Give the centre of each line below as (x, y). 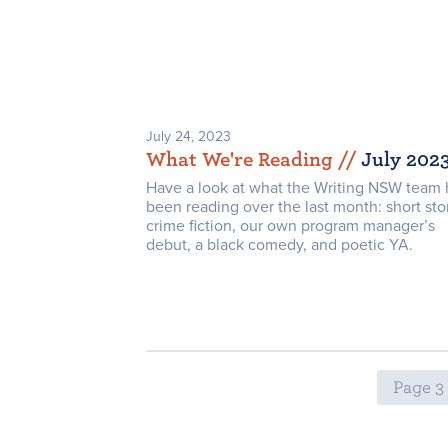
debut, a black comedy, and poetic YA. (279, 244)
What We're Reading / (246, 159)
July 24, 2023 (188, 136)
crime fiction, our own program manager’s (290, 225)
